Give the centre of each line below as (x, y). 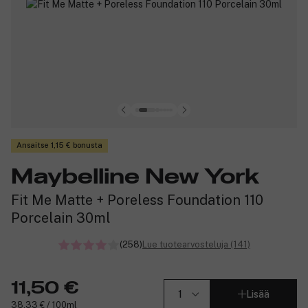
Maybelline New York (135, 177)
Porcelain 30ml (61, 218)
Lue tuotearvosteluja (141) (196, 244)
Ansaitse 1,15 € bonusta (59, 145)
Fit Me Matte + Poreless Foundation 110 (137, 200)
